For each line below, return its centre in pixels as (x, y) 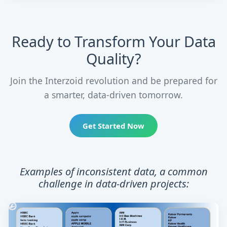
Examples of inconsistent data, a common (113, 171)
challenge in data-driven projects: (113, 183)
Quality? (113, 58)
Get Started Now (113, 125)
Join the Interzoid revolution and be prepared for (113, 81)
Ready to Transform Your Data (113, 41)
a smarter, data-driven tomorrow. (113, 95)
